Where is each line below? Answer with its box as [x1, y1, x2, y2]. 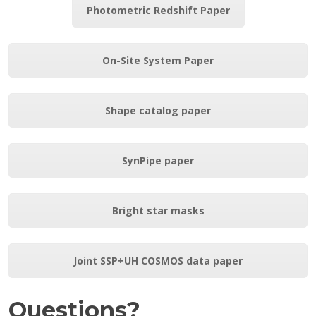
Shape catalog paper [105, 103, 211, 117]
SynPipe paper [122, 153, 194, 167]
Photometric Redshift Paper [86, 3, 230, 17]
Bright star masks [111, 203, 205, 217]
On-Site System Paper [102, 53, 214, 67]
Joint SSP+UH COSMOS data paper [73, 253, 243, 267]
